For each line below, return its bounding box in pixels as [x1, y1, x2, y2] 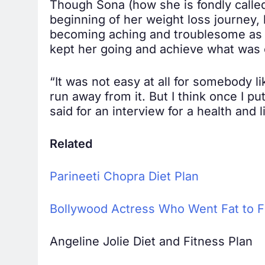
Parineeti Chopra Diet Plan [50, 169, 199, 183]
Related [50, 136, 92, 151]
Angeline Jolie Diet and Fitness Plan [50, 234, 253, 248]
